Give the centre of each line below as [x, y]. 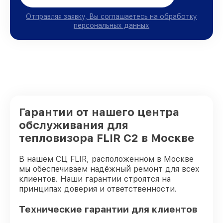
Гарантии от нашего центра [99, 112]
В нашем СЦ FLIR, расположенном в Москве [106, 159]
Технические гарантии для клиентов [108, 209]
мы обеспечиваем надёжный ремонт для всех [109, 169]
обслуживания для [74, 125]
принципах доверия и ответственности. [98, 189]
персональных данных [111, 25]
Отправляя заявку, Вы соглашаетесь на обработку [111, 16]
